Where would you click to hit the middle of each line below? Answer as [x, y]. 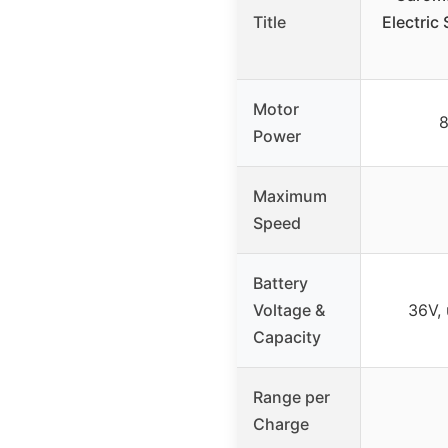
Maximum [290, 195]
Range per [291, 396]
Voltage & [289, 309]
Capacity [287, 336]
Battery [280, 282]
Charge [281, 423]
